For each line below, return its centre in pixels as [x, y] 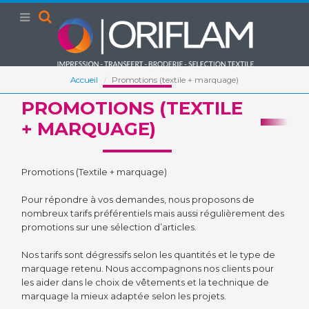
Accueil [84, 80]
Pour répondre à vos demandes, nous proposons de [138, 199]
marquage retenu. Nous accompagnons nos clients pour [148, 268]
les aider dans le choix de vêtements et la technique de [146, 282]
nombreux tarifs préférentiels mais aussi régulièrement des [153, 213]
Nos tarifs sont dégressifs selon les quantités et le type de [149, 255]
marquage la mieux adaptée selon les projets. [124, 296]
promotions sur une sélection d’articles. [109, 227]
